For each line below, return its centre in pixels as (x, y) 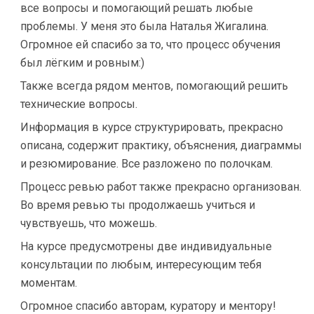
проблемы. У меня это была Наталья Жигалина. (144, 26)
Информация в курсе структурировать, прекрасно (152, 127)
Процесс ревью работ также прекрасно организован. (161, 187)
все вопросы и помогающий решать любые (137, 8)
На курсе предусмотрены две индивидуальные (146, 246)
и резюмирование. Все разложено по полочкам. (146, 164)
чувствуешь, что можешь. (89, 223)
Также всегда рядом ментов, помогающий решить (154, 86)
